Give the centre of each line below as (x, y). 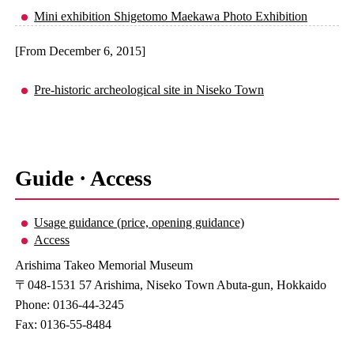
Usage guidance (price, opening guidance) (139, 223)
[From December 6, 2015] (81, 51)
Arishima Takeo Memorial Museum (104, 265)
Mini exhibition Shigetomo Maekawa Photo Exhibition (171, 16)
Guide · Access (84, 179)
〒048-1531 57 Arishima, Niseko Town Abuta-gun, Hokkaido (171, 285)
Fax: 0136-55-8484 (64, 325)
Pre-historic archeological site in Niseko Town (149, 89)
